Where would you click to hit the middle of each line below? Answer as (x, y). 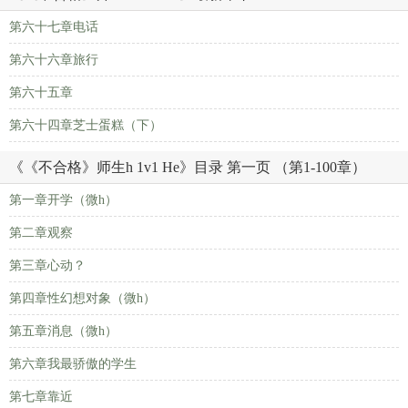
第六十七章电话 (54, 27)
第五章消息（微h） (63, 331)
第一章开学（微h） (63, 200)
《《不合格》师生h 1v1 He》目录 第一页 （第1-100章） (188, 167)
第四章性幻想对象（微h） (82, 298)
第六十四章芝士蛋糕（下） (86, 125)
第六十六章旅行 (54, 60)
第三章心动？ (47, 265)
